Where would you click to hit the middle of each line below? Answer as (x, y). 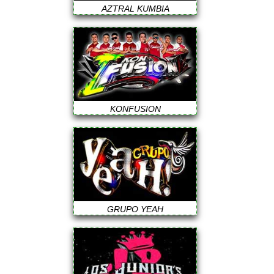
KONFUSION (135, 109)
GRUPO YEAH (135, 209)
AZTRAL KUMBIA (135, 9)
